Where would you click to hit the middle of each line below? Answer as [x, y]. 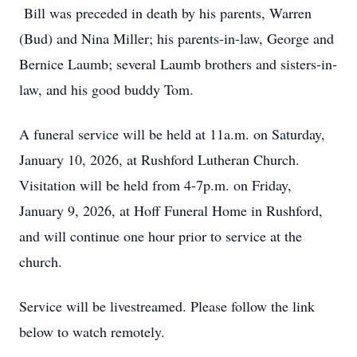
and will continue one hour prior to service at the [161, 236]
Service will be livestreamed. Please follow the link [167, 306]
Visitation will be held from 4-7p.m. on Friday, [155, 185]
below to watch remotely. [92, 331]
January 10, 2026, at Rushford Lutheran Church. [159, 159]
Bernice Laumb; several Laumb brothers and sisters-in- [178, 64]
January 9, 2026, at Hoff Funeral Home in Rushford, [171, 210]
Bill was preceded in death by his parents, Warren [165, 13]
